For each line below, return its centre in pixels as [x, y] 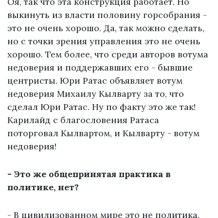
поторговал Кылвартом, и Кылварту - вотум [103, 133]
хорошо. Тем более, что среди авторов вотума [108, 54]
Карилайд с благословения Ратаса [83, 120]
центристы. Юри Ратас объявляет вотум [95, 81]
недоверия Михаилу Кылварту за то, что [96, 94]
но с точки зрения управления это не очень [104, 41]
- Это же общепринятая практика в [89, 174]
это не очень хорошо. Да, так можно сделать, [106, 28]
